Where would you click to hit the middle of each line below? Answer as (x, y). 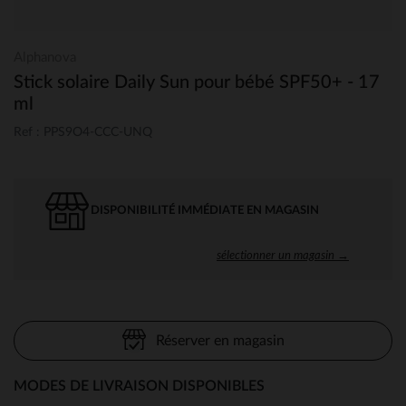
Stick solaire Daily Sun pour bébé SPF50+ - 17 (197, 82)
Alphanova (45, 58)
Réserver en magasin (220, 340)
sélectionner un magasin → (283, 254)
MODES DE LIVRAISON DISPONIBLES (139, 386)
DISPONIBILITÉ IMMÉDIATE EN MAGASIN (205, 210)
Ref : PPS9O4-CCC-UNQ (83, 132)
